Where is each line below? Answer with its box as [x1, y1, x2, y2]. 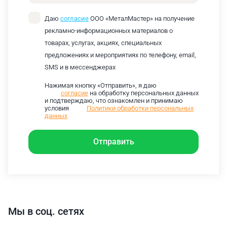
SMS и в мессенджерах [45, 63, 116, 71]
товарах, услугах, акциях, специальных [45, 39, 162, 47]
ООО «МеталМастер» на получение [89, 15, 195, 23]
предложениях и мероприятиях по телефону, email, [45, 51, 196, 59]
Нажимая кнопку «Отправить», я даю [45, 82, 157, 90]
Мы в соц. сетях [8, 205, 84, 218]
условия [45, 104, 70, 112]
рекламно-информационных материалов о [45, 27, 173, 35]
